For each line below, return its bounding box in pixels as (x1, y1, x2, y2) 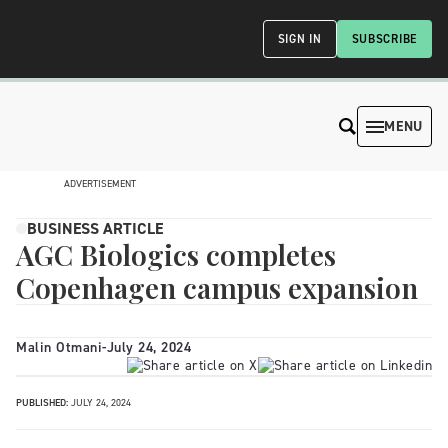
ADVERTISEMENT (64, 177, 136, 190)
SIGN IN (277, 31, 322, 47)
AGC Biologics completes (16, 236, 336, 273)
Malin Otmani (16, 338, 102, 357)
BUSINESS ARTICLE (27, 218, 163, 239)
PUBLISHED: (16, 396, 68, 409)
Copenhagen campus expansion (16, 269, 418, 306)
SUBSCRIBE (351, 31, 417, 47)
